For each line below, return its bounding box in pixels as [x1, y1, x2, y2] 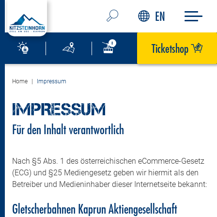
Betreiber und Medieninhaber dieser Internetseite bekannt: [12, 180, 207, 189]
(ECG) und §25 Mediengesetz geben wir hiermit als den [12, 168, 199, 177]
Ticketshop [152, 42, 191, 55]
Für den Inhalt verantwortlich [12, 122, 124, 137]
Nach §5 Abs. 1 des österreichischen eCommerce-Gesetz [12, 156, 204, 166]
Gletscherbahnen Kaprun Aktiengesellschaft [12, 201, 177, 216]
